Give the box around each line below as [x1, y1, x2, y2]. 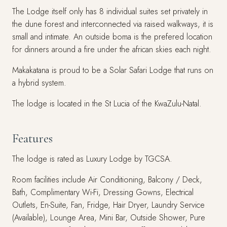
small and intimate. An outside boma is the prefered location [12, 31, 212, 43]
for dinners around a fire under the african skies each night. [12, 44, 211, 55]
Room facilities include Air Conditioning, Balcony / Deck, [12, 174, 202, 185]
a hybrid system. [12, 77, 66, 89]
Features [12, 131, 53, 146]
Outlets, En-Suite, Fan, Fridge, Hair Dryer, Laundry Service [12, 199, 205, 211]
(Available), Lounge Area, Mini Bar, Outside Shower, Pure [12, 212, 205, 223]
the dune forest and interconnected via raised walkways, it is [12, 18, 213, 30]
